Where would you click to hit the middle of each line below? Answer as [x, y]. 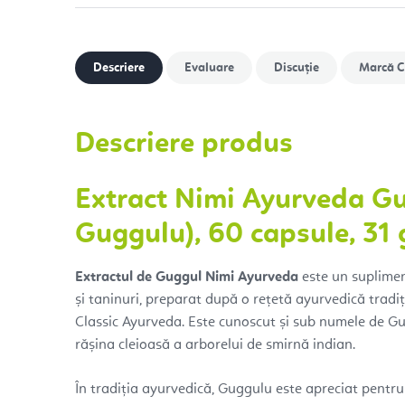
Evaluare [209, 67]
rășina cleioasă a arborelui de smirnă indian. [215, 345]
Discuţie [297, 67]
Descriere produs [184, 144]
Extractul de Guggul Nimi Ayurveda [187, 277]
